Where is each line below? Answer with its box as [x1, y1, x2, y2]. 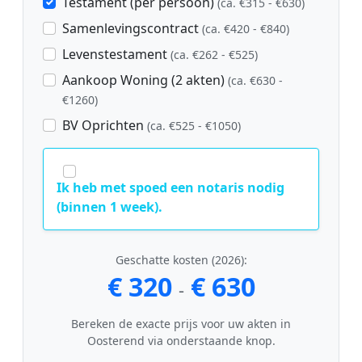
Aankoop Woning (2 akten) [62, 71, 228, 90]
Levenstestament [62, 45, 170, 64]
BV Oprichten [62, 116, 147, 135]
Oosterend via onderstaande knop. [86, 333, 276, 349]
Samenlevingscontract [62, 19, 202, 38]
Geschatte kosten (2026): [115, 252, 247, 268]
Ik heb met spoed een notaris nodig [57, 179, 284, 197]
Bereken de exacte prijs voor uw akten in [71, 316, 291, 332]
